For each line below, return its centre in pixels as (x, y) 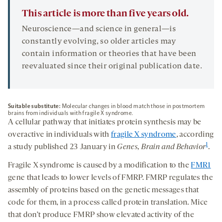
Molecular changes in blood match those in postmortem (133, 106)
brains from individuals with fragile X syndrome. (71, 113)
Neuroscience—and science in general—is (99, 29)
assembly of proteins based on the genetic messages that (104, 191)
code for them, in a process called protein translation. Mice (108, 203)
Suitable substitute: (34, 106)
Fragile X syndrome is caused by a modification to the (100, 166)
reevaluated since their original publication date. (112, 67)
